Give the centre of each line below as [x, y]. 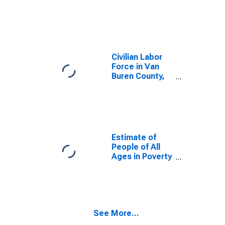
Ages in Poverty [142, 156]
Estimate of [134, 137]
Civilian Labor [137, 57]
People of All [136, 147]
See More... [116, 213]
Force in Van [135, 67]
